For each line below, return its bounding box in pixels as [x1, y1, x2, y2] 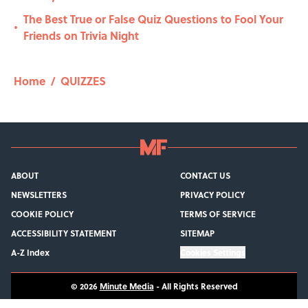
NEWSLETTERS [11, 188, 67, 201]
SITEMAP [179, 227, 214, 240]
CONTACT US [179, 169, 230, 182]
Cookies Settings [179, 246, 245, 259]
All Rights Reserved [161, 280, 238, 293]
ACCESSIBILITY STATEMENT [11, 227, 116, 240]
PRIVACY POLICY [179, 188, 245, 201]
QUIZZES [60, 73, 106, 89]
